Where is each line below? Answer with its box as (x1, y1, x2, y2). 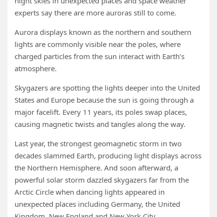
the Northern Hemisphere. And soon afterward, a (15, 163, 178, 172)
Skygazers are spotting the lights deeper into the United (15, 83, 200, 93)
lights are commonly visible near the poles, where (15, 39, 181, 49)
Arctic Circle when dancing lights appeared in (15, 187, 165, 197)
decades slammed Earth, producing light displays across (15, 151, 201, 160)
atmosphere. (15, 63, 57, 73)
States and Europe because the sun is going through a (15, 95, 194, 105)
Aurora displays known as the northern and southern (15, 27, 191, 37)
